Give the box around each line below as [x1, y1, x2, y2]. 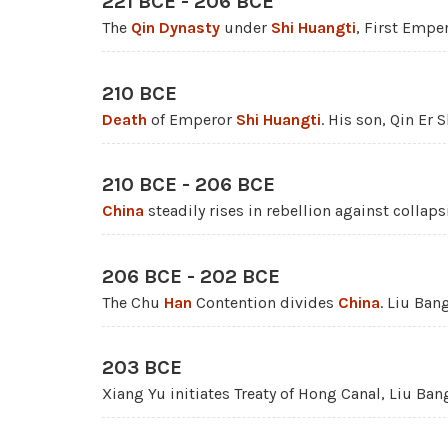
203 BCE [102, 355, 182, 379]
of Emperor [147, 109, 236, 129]
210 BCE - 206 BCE [102, 173, 275, 197]
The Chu [102, 292, 164, 312]
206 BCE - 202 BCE [102, 264, 280, 288]
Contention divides [192, 292, 338, 312]
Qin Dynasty [131, 18, 220, 38]
